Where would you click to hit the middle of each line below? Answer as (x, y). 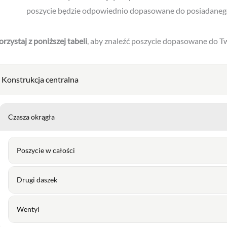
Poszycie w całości (47, 100)
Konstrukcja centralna (40, 29)
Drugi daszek (37, 130)
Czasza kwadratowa (39, 202)
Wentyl (28, 159)
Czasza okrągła (32, 67)
